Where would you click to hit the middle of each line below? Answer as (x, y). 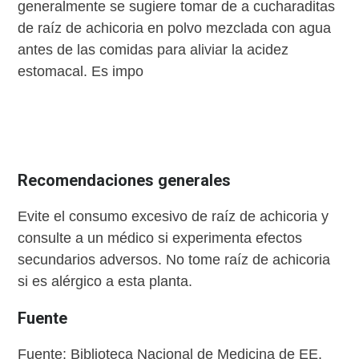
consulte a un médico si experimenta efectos (160, 238)
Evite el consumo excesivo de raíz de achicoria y (173, 217)
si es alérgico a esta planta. (105, 282)
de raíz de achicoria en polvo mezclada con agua (175, 28)
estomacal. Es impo (81, 72)
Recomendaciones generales (125, 181)
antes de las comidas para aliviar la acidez (153, 50)
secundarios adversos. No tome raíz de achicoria (174, 260)
